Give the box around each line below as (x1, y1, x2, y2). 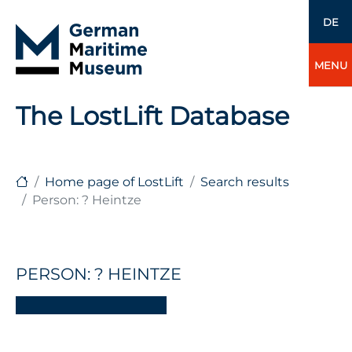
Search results (200, 174, 289, 189)
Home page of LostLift (45, 174, 184, 189)
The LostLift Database (16, 101, 289, 131)
